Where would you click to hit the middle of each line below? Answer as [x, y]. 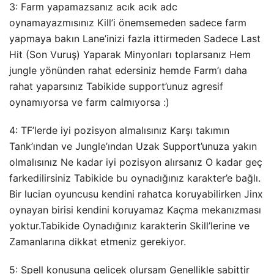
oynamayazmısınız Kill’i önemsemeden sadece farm [128, 23]
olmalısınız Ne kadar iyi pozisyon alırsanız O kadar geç [136, 162]
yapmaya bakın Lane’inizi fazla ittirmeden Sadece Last [135, 39]
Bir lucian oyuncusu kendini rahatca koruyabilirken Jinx [136, 194]
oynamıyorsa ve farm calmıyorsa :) [89, 102]
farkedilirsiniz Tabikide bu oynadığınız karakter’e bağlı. [135, 178]
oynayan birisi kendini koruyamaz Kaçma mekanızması [135, 210]
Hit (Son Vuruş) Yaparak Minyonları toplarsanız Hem [130, 55]
